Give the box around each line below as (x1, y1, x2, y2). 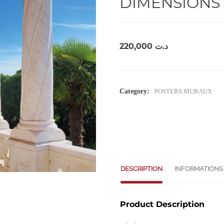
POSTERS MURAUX (154, 87, 212, 95)
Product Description (120, 199, 204, 209)
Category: (119, 87, 149, 95)
